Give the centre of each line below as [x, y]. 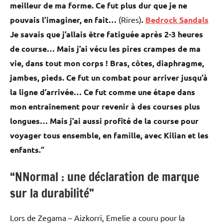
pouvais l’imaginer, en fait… [64, 20]
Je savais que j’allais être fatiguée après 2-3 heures [107, 34]
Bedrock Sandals [177, 20]
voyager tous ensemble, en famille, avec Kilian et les [109, 135]
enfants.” [27, 150]
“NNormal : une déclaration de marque [105, 177]
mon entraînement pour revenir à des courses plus [105, 107]
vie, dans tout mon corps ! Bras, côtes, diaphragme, [107, 63]
